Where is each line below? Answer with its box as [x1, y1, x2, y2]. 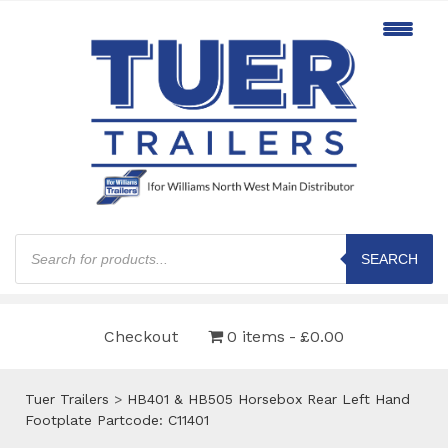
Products [14, 231, 75, 248]
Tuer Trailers [25, 390, 109, 407]
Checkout [104, 326, 178, 346]
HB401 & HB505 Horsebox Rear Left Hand [127, 390, 410, 407]
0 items [227, 326, 285, 346]
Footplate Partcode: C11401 [25, 411, 209, 428]
